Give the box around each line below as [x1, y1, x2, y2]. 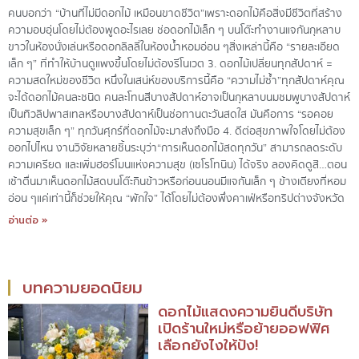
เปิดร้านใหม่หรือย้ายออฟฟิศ [158, 317, 331, 341]
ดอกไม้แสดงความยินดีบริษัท [158, 301, 333, 324]
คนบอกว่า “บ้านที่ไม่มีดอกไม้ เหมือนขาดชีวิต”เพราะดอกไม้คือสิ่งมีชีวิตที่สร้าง [8, 6, 342, 22]
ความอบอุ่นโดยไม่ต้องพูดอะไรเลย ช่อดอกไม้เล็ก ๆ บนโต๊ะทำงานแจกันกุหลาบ [8, 22, 341, 39]
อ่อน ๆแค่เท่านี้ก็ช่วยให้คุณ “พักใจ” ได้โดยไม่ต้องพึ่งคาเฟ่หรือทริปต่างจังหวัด [8, 191, 345, 208]
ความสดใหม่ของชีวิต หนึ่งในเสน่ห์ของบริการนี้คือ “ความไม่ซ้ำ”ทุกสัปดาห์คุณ [8, 73, 345, 90]
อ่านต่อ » [8, 213, 48, 228]
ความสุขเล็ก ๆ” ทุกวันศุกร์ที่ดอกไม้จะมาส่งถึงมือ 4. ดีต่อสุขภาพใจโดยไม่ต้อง [8, 123, 345, 140]
